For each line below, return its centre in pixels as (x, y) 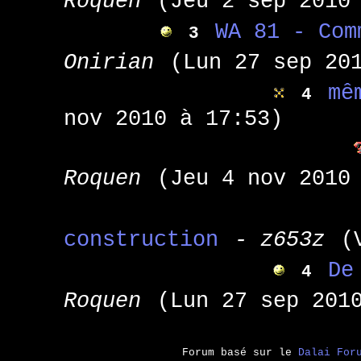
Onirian (108, 62)
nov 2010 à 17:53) (173, 119)
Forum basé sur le (240, 352)
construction (141, 240)
